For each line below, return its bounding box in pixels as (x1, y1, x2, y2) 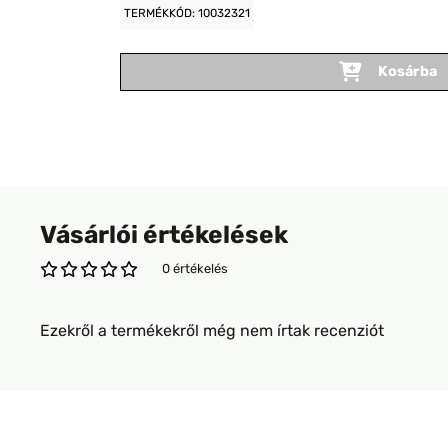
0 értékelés (162, 261, 228, 276)
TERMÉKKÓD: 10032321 (124, 6, 250, 20)
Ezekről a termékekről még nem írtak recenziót (40, 321, 384, 340)
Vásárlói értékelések (40, 220, 288, 249)
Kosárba (378, 63, 437, 80)
